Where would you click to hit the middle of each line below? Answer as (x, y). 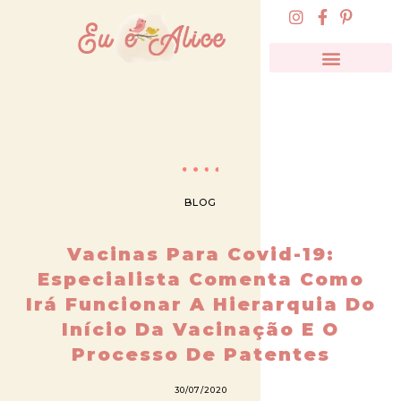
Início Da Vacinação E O (200, 329)
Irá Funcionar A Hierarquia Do (200, 304)
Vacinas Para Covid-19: (200, 254)
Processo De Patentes (200, 354)
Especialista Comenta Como (200, 279)
